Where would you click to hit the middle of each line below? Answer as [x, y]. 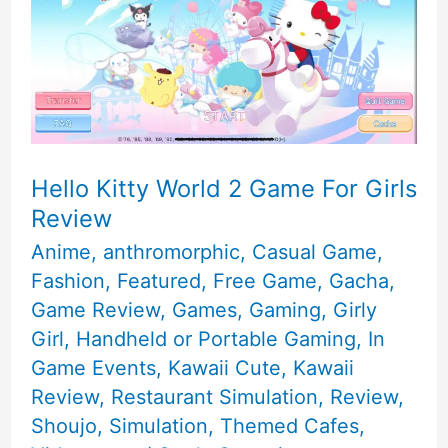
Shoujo [63, 426]
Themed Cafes [289, 426]
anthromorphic [171, 252]
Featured [158, 281]
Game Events [93, 368]
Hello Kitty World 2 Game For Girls [223, 188]
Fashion [67, 281]
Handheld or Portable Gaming [215, 339]
